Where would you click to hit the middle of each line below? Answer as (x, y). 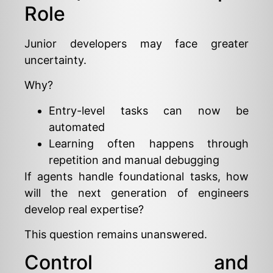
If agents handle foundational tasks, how (136, 176)
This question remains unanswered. (116, 234)
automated (77, 127)
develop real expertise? (84, 209)
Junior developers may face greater (136, 43)
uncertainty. (55, 60)
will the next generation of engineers (136, 193)
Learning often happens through (149, 143)
